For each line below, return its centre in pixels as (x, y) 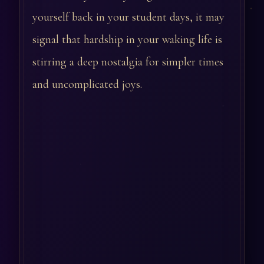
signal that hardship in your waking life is (127, 39)
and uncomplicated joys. (87, 84)
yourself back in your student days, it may (128, 17)
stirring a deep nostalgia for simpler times (128, 62)
